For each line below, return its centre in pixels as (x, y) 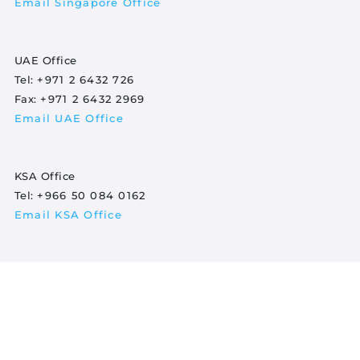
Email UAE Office (69, 118)
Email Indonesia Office (87, 311)
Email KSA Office (68, 214)
